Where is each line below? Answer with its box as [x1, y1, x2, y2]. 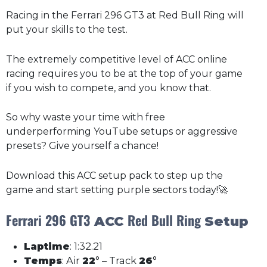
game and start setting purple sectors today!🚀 [6, 184, 228, 195]
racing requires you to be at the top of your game [6, 67, 243, 79]
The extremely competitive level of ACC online [6, 53, 227, 65]
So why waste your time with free [6, 111, 165, 123]
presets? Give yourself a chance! [6, 140, 159, 152]
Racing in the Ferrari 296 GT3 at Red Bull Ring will [6, 10, 244, 21]
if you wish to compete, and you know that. [6, 82, 211, 94]
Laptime [24, 240, 70, 252]
